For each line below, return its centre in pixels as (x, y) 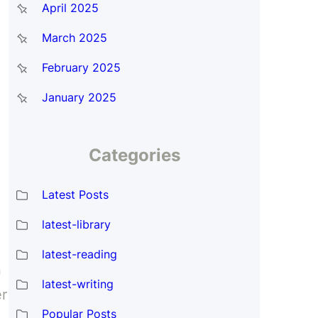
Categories (134, 155)
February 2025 (81, 68)
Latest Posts (75, 194)
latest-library (76, 224)
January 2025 (79, 98)
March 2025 (74, 38)
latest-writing (77, 284)
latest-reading (79, 254)
